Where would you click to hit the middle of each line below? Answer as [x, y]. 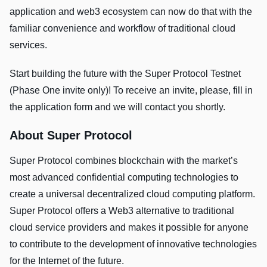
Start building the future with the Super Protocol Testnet [125, 74]
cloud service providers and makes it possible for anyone [129, 228]
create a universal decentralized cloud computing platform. [132, 194]
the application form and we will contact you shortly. [117, 107]
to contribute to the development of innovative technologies [133, 244]
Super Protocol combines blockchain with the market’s [124, 161]
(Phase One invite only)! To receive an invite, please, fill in [131, 91]
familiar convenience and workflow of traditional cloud [122, 29]
